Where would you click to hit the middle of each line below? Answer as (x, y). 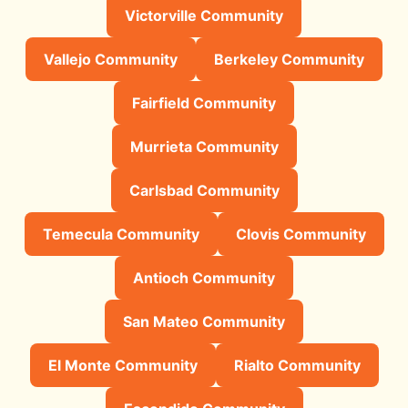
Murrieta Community (204, 146)
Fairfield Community (204, 102)
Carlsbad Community (204, 190)
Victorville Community (204, 15)
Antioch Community (204, 277)
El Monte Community (122, 365)
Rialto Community (297, 365)
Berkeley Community (289, 59)
